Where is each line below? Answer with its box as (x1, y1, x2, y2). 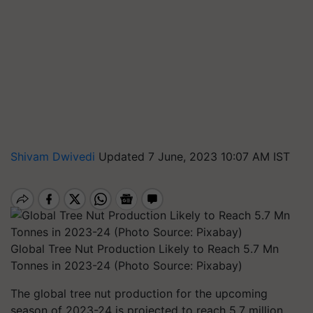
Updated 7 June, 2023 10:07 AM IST (99, 150, 290, 163)
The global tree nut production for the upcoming (10, 286, 268, 300)
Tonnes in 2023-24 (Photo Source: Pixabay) (10, 259, 242, 272)
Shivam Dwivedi (10, 150, 99, 163)
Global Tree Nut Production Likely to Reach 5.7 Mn (10, 242, 279, 256)
